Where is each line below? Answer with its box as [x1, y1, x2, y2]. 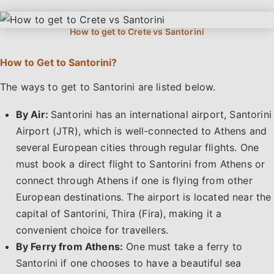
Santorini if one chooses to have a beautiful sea [15, 256, 242, 269]
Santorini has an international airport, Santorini [50, 108, 272, 120]
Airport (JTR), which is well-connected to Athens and [15, 124, 267, 137]
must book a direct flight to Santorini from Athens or [15, 157, 265, 170]
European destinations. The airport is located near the [15, 190, 272, 203]
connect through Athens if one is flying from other [15, 174, 253, 187]
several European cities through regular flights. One [15, 141, 259, 154]
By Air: [15, 108, 51, 120]
